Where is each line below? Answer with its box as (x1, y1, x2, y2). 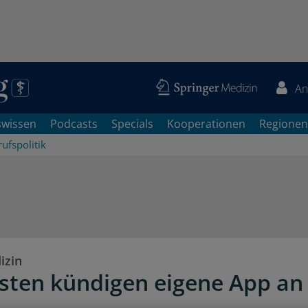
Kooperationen (167, 116, 245, 131)
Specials (111, 116, 153, 131)
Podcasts (50, 116, 98, 131)
